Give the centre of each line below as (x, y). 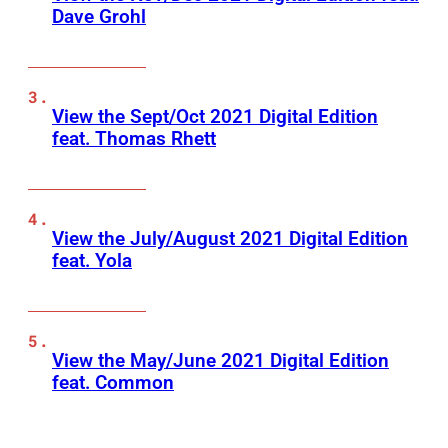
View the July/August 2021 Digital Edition (230, 238)
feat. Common (113, 382)
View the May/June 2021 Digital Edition (220, 360)
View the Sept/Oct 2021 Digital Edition (215, 116)
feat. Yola (92, 260)
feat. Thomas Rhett (134, 138)
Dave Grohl (99, 16)
